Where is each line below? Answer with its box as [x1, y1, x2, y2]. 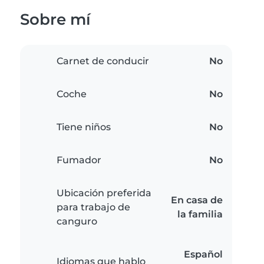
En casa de [171, 194, 223, 206]
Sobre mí [20, 10, 91, 29]
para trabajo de [57, 202, 130, 213]
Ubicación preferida [57, 187, 151, 199]
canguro [57, 216, 97, 227]
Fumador [57, 154, 101, 166]
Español [184, 249, 223, 260]
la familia [177, 209, 223, 220]
